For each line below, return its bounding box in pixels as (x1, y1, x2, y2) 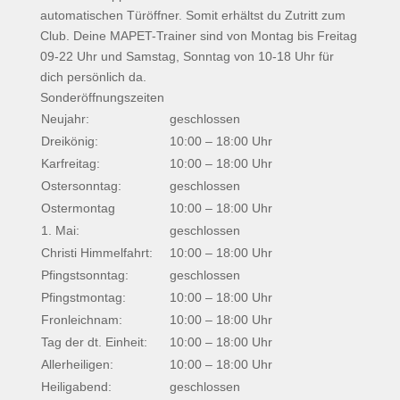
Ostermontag (40, 201, 115, 215)
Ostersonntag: (40, 179, 121, 193)
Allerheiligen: (40, 357, 113, 371)
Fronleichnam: (40, 312, 122, 327)
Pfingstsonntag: (40, 268, 129, 282)
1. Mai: (40, 223, 79, 237)
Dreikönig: (40, 134, 98, 148)
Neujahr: (40, 112, 89, 126)
